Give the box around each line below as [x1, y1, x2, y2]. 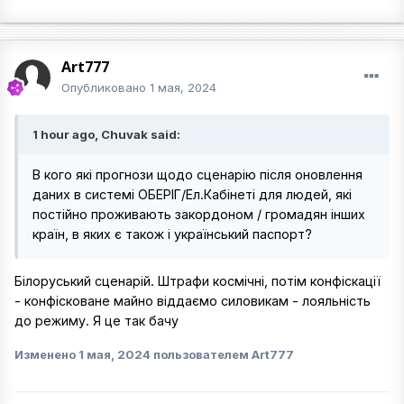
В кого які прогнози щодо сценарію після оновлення [32, 167, 363, 183]
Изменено [14, 346, 78, 362]
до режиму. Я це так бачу [14, 313, 179, 329]
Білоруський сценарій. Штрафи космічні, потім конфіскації [14, 273, 381, 289]
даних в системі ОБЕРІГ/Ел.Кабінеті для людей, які [32, 187, 352, 203]
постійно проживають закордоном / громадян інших [32, 207, 365, 223]
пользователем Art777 [151, 346, 294, 362]
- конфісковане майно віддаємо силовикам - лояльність [14, 293, 371, 309]
